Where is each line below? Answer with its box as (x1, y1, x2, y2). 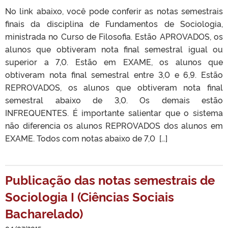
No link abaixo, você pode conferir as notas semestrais (5, 5, 223, 16)
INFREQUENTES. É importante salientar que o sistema (5, 107, 223, 118)
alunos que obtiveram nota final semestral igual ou (5, 43, 223, 54)
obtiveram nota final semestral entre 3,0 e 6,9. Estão (5, 69, 223, 80)
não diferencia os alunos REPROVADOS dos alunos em (5, 120, 223, 131)
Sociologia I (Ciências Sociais (5, 188, 174, 205)
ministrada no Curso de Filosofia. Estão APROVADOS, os (5, 31, 223, 42)
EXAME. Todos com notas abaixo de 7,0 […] (5, 132, 167, 144)
